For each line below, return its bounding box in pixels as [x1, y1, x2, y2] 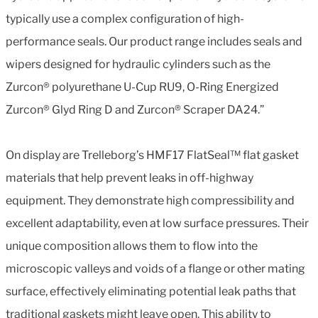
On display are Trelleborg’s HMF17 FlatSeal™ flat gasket [6, 148, 299, 162]
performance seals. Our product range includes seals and [6, 34, 302, 48]
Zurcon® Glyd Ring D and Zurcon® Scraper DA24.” [6, 102, 264, 116]
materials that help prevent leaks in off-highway [6, 170, 253, 185]
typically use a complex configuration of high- [6, 11, 244, 26]
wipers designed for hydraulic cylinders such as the [6, 57, 270, 71]
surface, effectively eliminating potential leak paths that [6, 284, 296, 298]
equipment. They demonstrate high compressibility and [6, 193, 295, 207]
